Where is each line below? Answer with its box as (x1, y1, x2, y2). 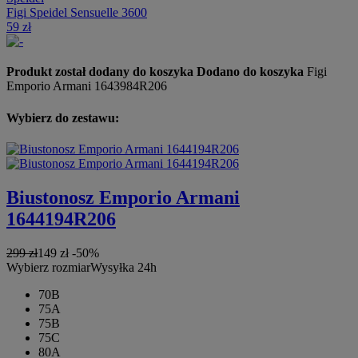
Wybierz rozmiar (6, 260, 90, 274)
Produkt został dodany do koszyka (6, 65, 193, 79)
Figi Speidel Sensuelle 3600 (6, 6, 147, 20)
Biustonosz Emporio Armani (6, 186, 240, 208)
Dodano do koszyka (197, 65, 304, 79)
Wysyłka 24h (90, 260, 157, 274)
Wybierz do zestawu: (6, 110, 119, 125)
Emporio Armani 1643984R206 (6, 79, 167, 93)
